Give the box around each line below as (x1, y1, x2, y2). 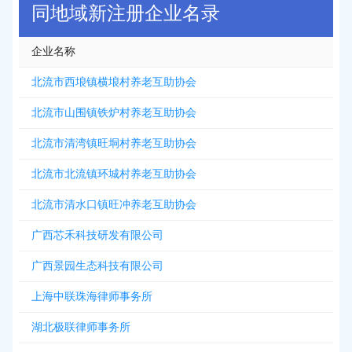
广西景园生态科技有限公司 (31, 260, 163, 272)
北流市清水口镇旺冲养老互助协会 (31, 199, 196, 211)
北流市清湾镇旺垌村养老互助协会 (31, 137, 196, 149)
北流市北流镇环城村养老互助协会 (31, 168, 196, 180)
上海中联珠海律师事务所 (31, 291, 152, 302)
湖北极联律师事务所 (31, 321, 130, 333)
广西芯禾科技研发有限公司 (31, 229, 163, 241)
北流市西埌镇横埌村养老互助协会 (31, 76, 196, 88)
